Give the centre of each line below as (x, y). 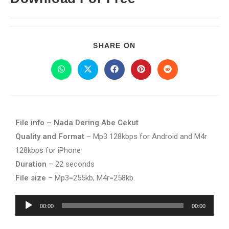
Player (26, 215)
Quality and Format (50, 136)
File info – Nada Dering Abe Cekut (77, 123)
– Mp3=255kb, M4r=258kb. (90, 178)
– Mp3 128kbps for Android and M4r (146, 136)
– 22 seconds (71, 164)
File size (31, 178)
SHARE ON (114, 45)
